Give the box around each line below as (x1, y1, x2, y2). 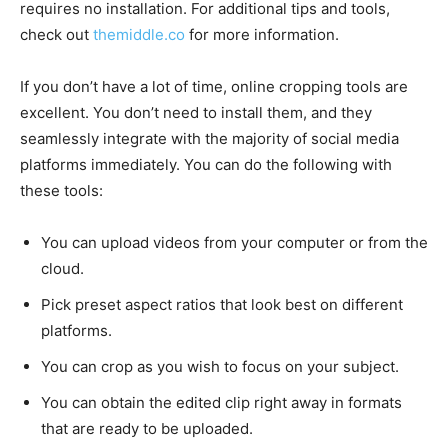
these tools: (20, 180, 103, 200)
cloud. (41, 258, 84, 278)
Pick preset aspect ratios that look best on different (41, 294, 403, 314)
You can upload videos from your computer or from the (41, 232, 428, 252)
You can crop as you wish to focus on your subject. (41, 356, 399, 376)
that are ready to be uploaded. (41, 418, 253, 438)
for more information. (185, 24, 339, 44)
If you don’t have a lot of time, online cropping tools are (20, 76, 408, 96)
